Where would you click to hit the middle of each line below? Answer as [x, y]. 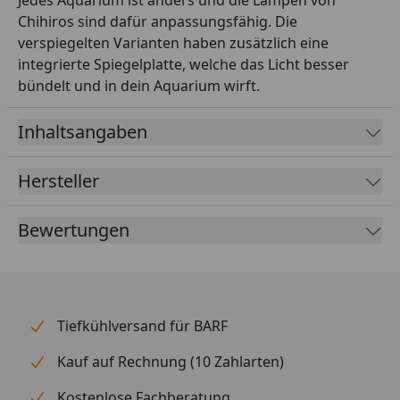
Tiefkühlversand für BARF [142, 325]
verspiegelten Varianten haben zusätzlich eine [173, 42]
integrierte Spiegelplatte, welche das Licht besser [183, 64]
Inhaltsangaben [83, 131]
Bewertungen [74, 229]
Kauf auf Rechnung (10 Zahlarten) [171, 361]
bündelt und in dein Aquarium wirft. [139, 85]
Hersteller [58, 180]
